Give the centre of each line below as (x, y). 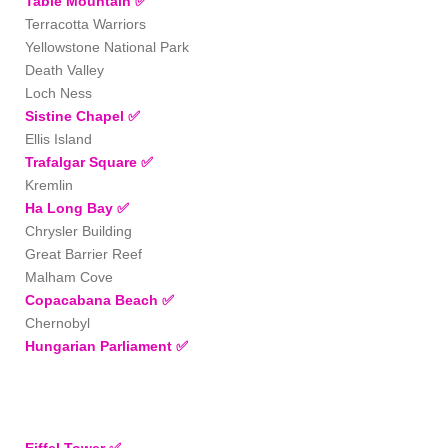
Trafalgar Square (83, 161)
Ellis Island (58, 138)
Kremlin (49, 184)
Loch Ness (58, 92)
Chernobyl (59, 322)
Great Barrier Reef (83, 253)
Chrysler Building (78, 230)
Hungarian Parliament (100, 345)
